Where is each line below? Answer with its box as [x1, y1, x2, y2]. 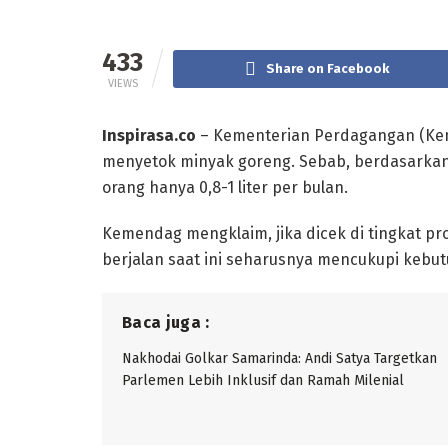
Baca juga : [122, 312, 210, 332]
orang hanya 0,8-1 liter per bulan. [102, 177, 348, 197]
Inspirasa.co [102, 125, 196, 145]
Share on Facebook [266, 60, 389, 76]
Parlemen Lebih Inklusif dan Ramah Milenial [122, 371, 404, 389]
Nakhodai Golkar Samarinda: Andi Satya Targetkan [122, 349, 437, 367]
